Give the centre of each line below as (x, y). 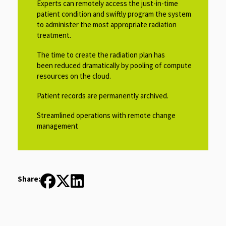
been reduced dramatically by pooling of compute (114, 65)
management (58, 126)
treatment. (54, 35)
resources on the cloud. (74, 76)
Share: (29, 179)
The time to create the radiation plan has (101, 54)
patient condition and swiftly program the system (114, 14)
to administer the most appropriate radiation (107, 24)
